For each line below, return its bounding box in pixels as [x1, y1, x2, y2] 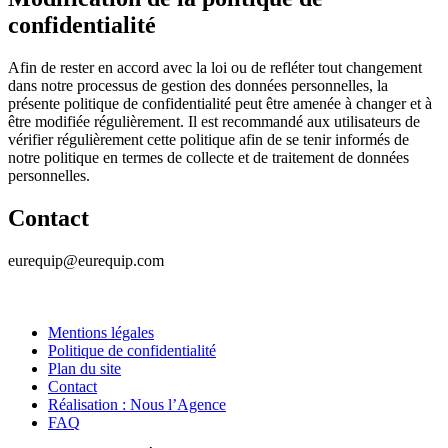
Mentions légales [48, 323, 154, 341]
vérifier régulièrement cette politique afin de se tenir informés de [8, 131, 409, 149]
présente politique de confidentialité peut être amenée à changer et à [8, 95, 432, 113]
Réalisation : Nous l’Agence [48, 395, 226, 413]
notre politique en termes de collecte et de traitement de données [8, 149, 409, 167]
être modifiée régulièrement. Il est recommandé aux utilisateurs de [8, 113, 420, 131]
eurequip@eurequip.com [8, 251, 164, 269]
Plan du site [48, 359, 121, 377]
